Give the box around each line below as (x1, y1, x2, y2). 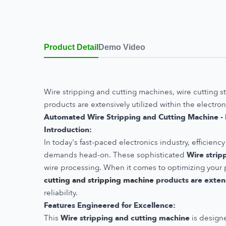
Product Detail (44, 42, 98, 51)
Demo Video (98, 42, 145, 51)
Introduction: (44, 124, 92, 135)
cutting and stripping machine (44, 175, 154, 185)
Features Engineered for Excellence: (44, 200, 176, 210)
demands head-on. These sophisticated (44, 149, 187, 160)
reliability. (44, 187, 78, 198)
